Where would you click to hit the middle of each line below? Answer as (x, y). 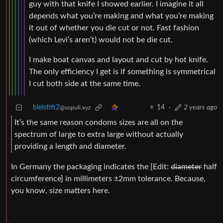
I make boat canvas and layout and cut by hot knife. (118, 60)
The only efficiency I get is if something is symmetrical (122, 72)
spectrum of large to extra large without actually (99, 134)
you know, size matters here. (60, 191)
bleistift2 (46, 108)
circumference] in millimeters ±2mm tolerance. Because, (108, 179)
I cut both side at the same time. (85, 84)
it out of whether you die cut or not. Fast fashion (114, 28)
